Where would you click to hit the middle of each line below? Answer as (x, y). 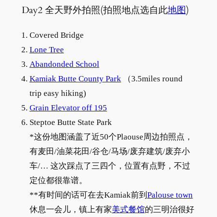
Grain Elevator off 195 (68, 108)
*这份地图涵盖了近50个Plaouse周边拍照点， (111, 137)
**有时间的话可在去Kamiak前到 (88, 195)
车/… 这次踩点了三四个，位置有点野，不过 (110, 166)
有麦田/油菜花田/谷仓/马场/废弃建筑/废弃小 (109, 151)
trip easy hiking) (58, 93)
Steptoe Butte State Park (70, 122)
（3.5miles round (152, 78)
